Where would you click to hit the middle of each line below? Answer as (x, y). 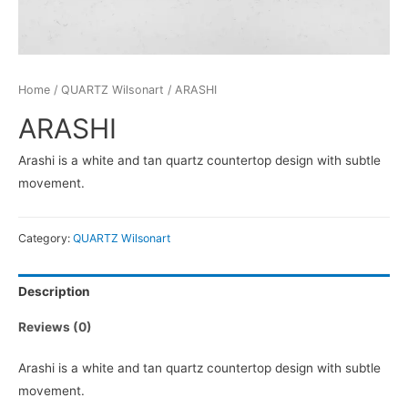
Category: (46, 239)
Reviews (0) (55, 326)
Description (54, 292)
